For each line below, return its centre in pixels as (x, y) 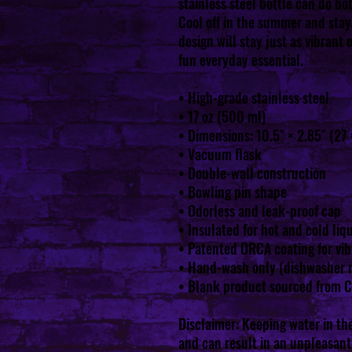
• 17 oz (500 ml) (222, 116)
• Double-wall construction (252, 173)
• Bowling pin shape (233, 192)
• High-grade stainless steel (254, 97)
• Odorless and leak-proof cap (260, 211)
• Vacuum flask (220, 154)
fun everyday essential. (241, 60)
